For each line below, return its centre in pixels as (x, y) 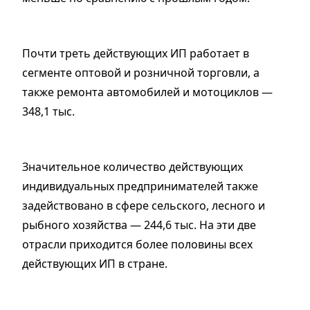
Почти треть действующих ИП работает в (136, 54)
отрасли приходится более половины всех (137, 245)
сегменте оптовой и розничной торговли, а (141, 73)
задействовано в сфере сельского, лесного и (144, 206)
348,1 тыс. (48, 112)
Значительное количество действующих (133, 167)
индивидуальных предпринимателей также (140, 186)
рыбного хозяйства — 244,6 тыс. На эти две (139, 225)
